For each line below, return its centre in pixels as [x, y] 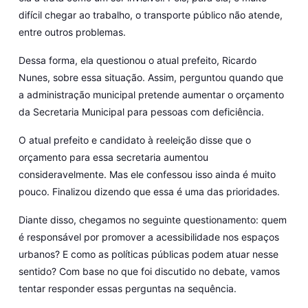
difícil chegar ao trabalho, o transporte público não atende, [150, 15]
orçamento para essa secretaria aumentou [113, 157]
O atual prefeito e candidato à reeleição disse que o [134, 140]
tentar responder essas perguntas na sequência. [127, 289]
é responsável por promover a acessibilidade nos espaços [148, 237]
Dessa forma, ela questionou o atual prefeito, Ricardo [137, 60]
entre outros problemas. [73, 32]
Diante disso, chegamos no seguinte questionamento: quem [152, 220]
